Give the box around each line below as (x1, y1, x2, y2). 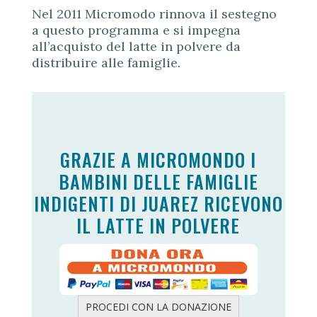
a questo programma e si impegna (31, 21, 241, 38)
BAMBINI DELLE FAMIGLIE (58, 167, 258, 195)
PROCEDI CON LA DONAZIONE (85, 299, 231, 313)
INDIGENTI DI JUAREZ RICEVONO (33, 189, 283, 217)
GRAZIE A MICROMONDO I (60, 145, 257, 173)
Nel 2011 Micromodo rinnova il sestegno (31, 5, 277, 22)
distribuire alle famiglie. (31, 54, 180, 71)
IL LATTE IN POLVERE (76, 211, 241, 239)
